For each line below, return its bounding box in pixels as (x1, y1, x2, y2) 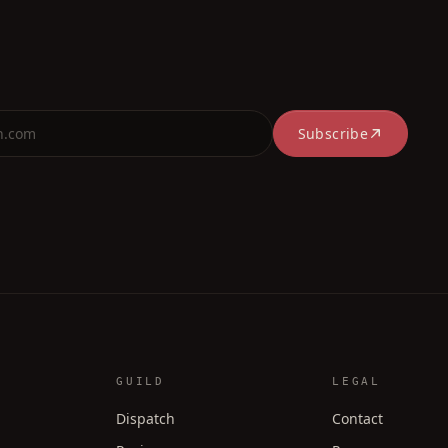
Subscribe (297, 123, 368, 143)
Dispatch (116, 409, 175, 428)
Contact (332, 409, 383, 428)
